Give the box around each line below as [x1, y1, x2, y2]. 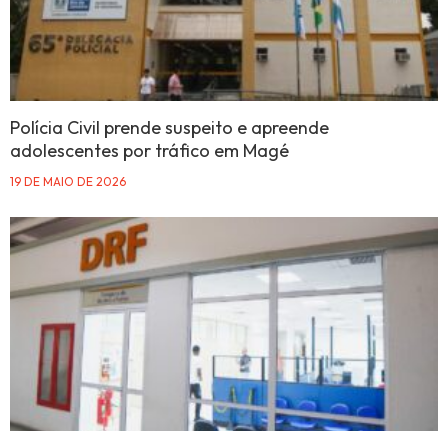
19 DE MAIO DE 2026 [10, 174, 126, 190]
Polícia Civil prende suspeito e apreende [10, 116, 329, 140]
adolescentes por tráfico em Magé [10, 139, 289, 163]
